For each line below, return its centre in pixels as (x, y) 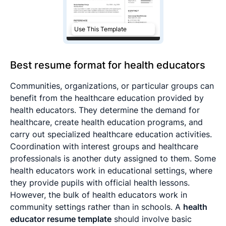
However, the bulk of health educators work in (99, 194)
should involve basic (152, 219)
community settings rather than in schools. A (97, 207)
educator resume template (61, 219)
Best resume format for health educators (108, 65)
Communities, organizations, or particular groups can (112, 86)
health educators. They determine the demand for (105, 110)
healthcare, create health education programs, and (106, 122)
